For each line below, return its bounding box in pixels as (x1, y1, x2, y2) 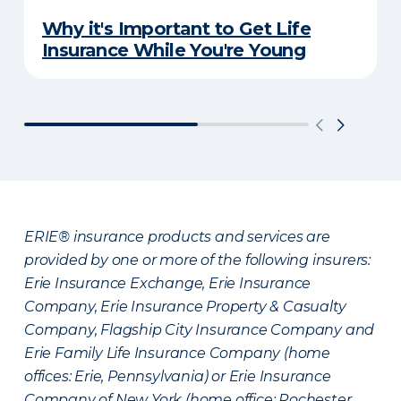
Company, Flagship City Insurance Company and (24, 321, 375, 338)
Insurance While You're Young (42, 39, 306, 61)
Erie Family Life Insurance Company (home (24, 345, 330, 362)
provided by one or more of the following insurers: (24, 252, 371, 269)
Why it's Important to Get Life (42, 18, 311, 39)
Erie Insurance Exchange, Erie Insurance (24, 275, 311, 292)
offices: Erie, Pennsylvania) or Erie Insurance (24, 368, 331, 385)
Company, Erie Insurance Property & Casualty (24, 298, 346, 315)
